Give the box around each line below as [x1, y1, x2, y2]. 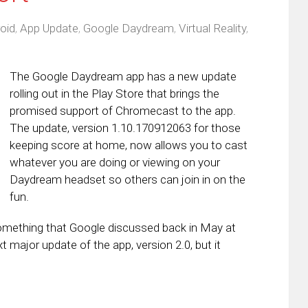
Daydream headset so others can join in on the [10, 172, 245, 186]
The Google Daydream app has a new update [10, 69, 236, 83]
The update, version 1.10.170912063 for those [10, 120, 241, 135]
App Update [20, 21, 78, 35]
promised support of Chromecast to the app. [10, 103, 239, 118]
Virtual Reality [179, 21, 246, 35]
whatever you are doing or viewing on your [10, 155, 220, 169]
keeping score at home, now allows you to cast [10, 137, 247, 152]
